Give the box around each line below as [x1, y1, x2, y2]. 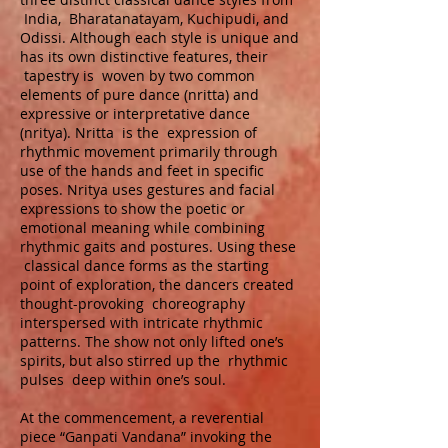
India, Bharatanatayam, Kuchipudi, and [20, 9, 289, 28]
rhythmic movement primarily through [20, 142, 278, 161]
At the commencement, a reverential [20, 408, 264, 427]
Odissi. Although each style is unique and [20, 28, 299, 47]
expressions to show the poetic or [20, 199, 245, 218]
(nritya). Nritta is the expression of [20, 123, 257, 142]
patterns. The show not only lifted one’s [20, 332, 284, 351]
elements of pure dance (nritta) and [20, 85, 259, 104]
